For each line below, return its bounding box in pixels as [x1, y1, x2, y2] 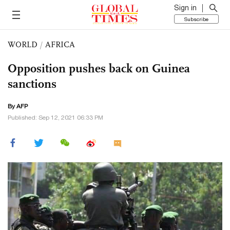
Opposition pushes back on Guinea [8, 61, 190, 76]
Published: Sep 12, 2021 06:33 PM [8, 114, 103, 121]
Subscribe [184, 16, 208, 22]
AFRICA [45, 40, 75, 49]
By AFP [8, 103, 28, 110]
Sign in [174, 4, 197, 12]
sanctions [8, 76, 56, 91]
